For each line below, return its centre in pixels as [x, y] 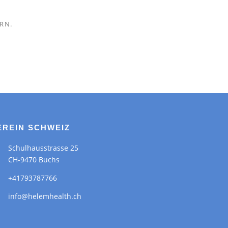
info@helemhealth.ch [45, 196]
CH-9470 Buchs [34, 159]
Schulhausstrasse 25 [43, 148]
